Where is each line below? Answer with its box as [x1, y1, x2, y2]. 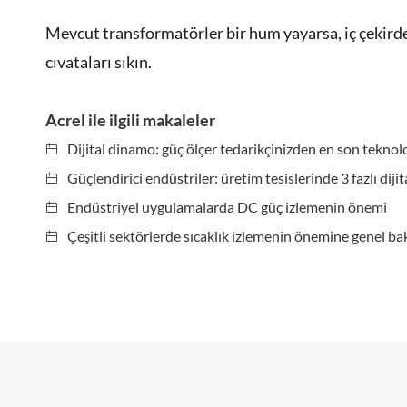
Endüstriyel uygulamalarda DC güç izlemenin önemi [67, 198, 387, 215]
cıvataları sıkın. [45, 52, 152, 72]
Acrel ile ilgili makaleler [45, 110, 215, 130]
